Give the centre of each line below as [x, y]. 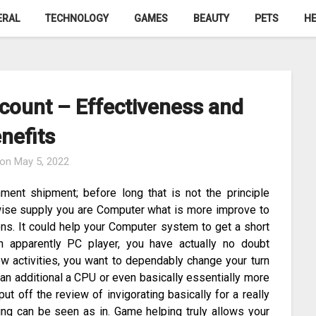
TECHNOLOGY [77, 18]
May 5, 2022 [42, 162]
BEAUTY [211, 18]
